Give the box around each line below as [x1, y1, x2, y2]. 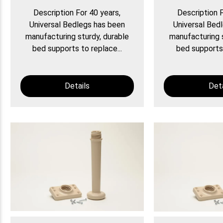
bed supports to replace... [32, 44, 122, 54]
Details [64, 81, 90, 91]
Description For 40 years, [33, 8, 121, 18]
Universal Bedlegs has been [29, 20, 125, 30]
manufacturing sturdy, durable [25, 32, 129, 42]
